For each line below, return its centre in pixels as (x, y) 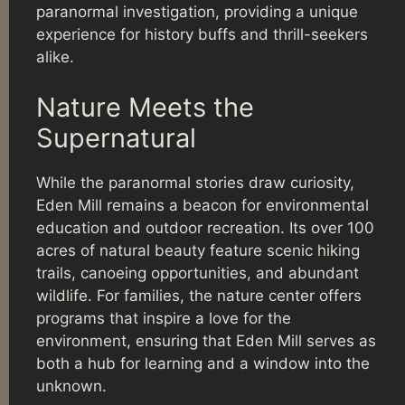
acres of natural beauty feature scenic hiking (198, 250)
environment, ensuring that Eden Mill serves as (206, 340)
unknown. (71, 386)
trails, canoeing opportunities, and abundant (198, 273)
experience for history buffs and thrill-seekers (202, 35)
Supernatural (116, 137)
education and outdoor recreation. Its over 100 (205, 227)
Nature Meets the (145, 107)
